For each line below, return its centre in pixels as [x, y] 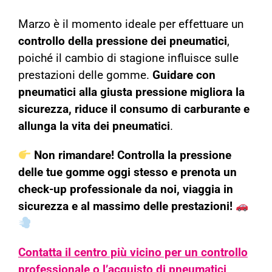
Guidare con [184, 76]
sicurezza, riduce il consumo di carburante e [134, 110]
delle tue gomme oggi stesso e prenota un [127, 173]
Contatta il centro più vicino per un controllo [133, 253]
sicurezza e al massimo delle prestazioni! [125, 207]
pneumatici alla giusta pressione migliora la [131, 93]
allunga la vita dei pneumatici [94, 127]
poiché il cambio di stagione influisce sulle [128, 59]
